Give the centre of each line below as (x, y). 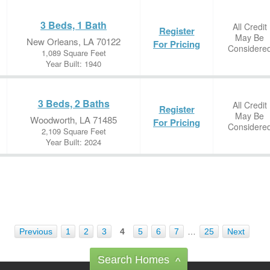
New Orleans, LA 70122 (74, 41)
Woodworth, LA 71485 (74, 120)
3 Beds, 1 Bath (74, 25)
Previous (36, 231)
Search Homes (133, 260)
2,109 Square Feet (74, 131)
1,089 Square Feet (74, 53)
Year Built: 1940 (74, 64)
